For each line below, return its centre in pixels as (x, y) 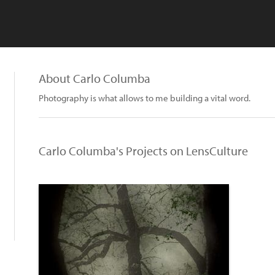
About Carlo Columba (95, 78)
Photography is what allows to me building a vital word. (145, 98)
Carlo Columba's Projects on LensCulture (143, 151)
